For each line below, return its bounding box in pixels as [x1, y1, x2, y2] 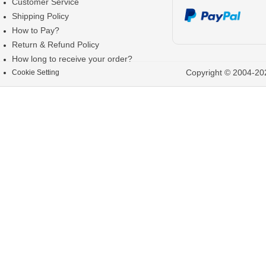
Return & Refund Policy [12, 40, 99, 50]
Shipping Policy [12, 11, 69, 21]
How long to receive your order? [12, 54, 132, 64]
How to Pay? [12, 26, 59, 36]
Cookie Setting [12, 68, 59, 77]
